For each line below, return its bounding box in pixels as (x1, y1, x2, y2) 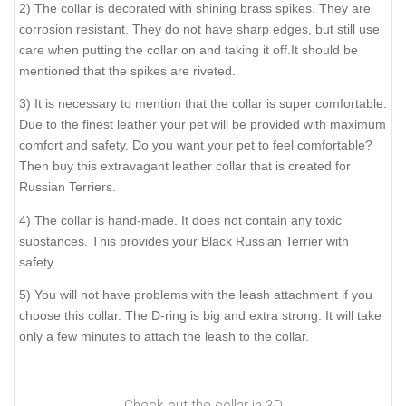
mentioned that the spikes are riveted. (19, 63, 236, 78)
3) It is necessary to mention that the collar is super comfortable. (19, 96, 387, 111)
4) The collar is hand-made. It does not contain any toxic (19, 212, 342, 227)
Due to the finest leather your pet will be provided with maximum (19, 117, 386, 132)
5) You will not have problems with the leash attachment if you (19, 287, 372, 303)
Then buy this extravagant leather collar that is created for (19, 159, 351, 174)
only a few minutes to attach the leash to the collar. (19, 329, 309, 344)
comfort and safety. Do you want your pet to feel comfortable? (19, 138, 372, 153)
